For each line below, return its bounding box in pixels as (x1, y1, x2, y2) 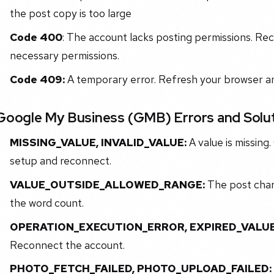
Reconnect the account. (9, 237, 125, 252)
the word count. (9, 195, 84, 210)
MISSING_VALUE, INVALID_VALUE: (9, 135, 187, 149)
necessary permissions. (9, 48, 119, 63)
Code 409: (9, 72, 65, 86)
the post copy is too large (9, 6, 131, 21)
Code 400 (9, 30, 62, 45)
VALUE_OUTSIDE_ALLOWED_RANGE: (9, 177, 205, 191)
